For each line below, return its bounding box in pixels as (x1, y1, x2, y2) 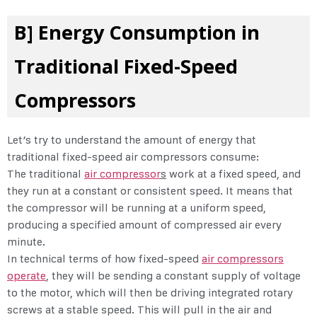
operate (7, 269, 46, 283)
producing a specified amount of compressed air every (7, 218, 282, 232)
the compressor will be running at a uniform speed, (7, 201, 266, 215)
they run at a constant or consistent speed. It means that (7, 184, 293, 198)
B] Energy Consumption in (14, 19, 260, 46)
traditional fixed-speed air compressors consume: (7, 150, 260, 164)
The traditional (7, 167, 84, 181)
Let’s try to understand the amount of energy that (7, 133, 256, 147)
